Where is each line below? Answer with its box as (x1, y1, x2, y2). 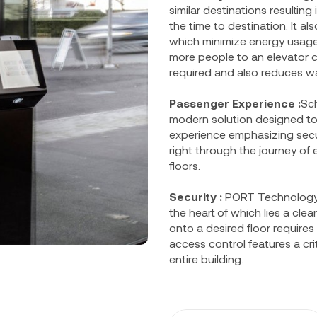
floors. (169, 158, 200, 172)
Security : (169, 189, 222, 203)
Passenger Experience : (169, 96, 301, 110)
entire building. (169, 251, 243, 265)
